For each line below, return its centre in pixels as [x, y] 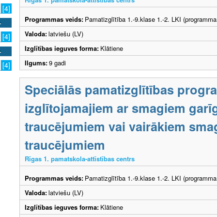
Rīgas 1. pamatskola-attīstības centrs [80, 159]
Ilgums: [36, 63]
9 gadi [59, 63]
